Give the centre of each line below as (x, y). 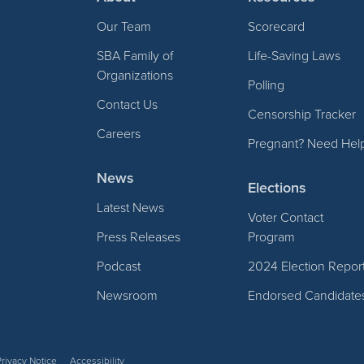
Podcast (119, 266)
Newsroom (128, 295)
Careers (119, 133)
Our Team (124, 26)
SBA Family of (135, 55)
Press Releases (139, 236)
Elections (277, 187)
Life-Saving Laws (295, 55)
